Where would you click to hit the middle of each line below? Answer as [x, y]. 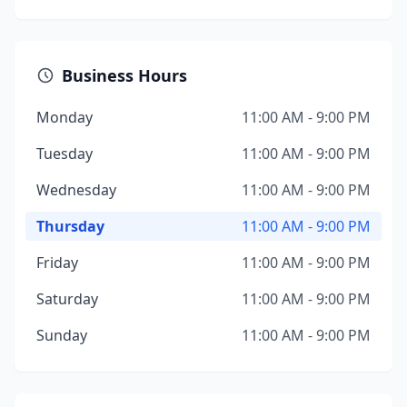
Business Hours [124, 75]
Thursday [70, 226]
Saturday [67, 299]
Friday [57, 263]
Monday [65, 117]
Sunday [62, 335]
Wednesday [76, 190]
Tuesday [65, 154]
